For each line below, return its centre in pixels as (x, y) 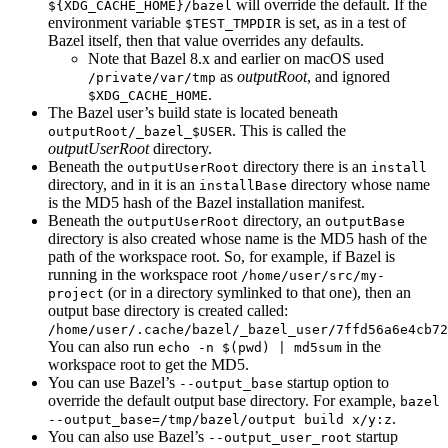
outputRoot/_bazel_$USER (140, 132)
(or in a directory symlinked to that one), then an (257, 293)
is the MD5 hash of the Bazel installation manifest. (206, 203)
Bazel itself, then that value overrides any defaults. (206, 41)
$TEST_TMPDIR (233, 24)
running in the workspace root (144, 275)
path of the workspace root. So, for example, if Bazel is (221, 257)
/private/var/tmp (152, 78)
